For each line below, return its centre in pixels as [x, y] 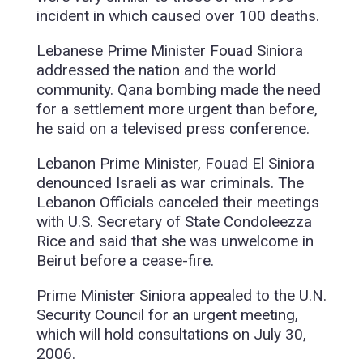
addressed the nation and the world [156, 70]
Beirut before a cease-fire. [125, 261]
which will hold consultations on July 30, [171, 335]
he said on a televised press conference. [173, 129]
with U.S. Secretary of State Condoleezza [174, 222]
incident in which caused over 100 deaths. [177, 16]
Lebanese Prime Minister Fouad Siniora [169, 51]
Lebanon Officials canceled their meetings [177, 203]
